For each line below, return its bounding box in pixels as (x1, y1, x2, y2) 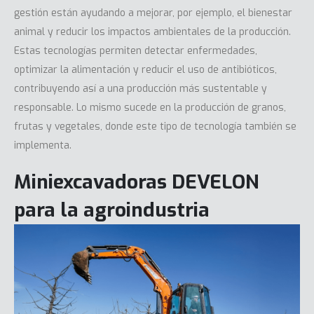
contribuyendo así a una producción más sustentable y (14, 82, 267, 96)
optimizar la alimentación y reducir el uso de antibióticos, (14, 63, 277, 77)
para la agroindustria (14, 196, 210, 223)
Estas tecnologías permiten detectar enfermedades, (14, 44, 257, 58)
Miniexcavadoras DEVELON (14, 168, 259, 195)
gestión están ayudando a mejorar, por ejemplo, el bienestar (14, 6, 292, 20)
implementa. (14, 139, 71, 153)
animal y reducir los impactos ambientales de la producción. (14, 25, 291, 39)
